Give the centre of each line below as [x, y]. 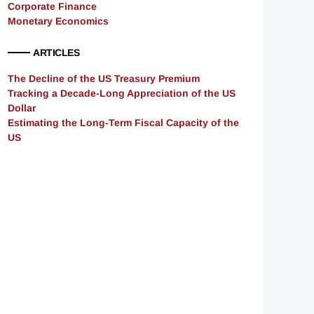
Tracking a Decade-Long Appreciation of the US [122, 94]
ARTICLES [56, 53]
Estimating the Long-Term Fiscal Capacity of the [123, 123]
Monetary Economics [58, 21]
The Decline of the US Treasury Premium [104, 79]
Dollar [22, 108]
